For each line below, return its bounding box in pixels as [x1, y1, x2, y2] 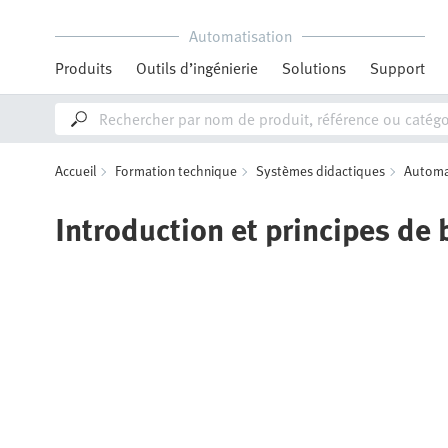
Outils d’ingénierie [136, 56, 258, 80]
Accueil [55, 160, 96, 181]
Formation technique [115, 160, 237, 181]
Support [370, 56, 425, 80]
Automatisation [188, 24, 292, 48]
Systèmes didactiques [256, 160, 385, 181]
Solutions [282, 56, 346, 80]
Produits [55, 56, 112, 80]
